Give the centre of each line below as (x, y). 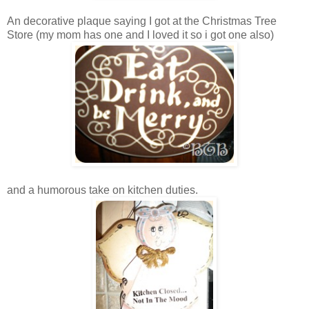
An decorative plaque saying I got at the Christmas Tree (142, 21)
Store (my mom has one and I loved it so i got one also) (140, 34)
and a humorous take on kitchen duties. (102, 190)
